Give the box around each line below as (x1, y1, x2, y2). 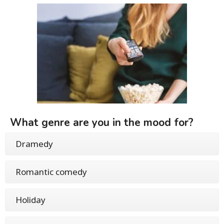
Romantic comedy (15, 165, 87, 177)
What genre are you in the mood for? (10, 115, 193, 129)
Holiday (15, 193, 45, 205)
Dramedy (15, 137, 53, 149)
